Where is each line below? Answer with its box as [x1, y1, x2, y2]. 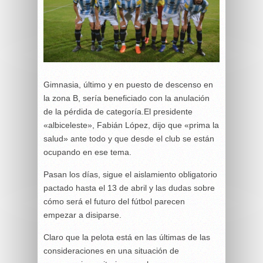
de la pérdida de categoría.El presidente [43, 106, 193, 116]
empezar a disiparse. [43, 210, 122, 220]
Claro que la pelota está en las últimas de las [43, 232, 210, 242]
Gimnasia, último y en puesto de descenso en [43, 79, 213, 89]
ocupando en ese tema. [43, 147, 131, 157]
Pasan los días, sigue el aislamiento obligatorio [43, 169, 217, 179]
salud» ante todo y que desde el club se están [43, 133, 214, 143]
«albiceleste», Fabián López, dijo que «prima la [43, 120, 219, 130]
